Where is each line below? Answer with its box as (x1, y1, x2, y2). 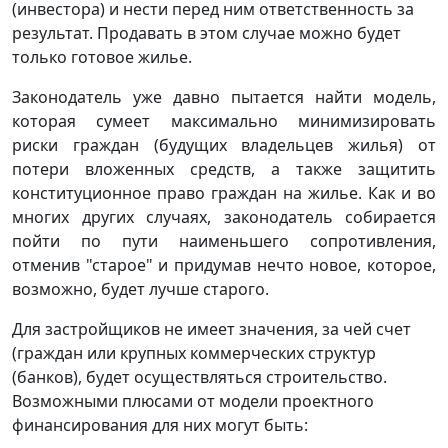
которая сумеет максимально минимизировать (12, 109, 436, 132)
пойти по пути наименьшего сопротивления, (12, 229, 436, 252)
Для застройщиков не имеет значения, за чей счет (12, 317, 411, 340)
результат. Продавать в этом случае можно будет (12, 21, 401, 44)
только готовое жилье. (12, 45, 192, 68)
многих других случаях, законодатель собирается (12, 205, 436, 228)
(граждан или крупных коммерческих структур (12, 341, 376, 364)
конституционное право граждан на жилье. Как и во (12, 181, 436, 204)
